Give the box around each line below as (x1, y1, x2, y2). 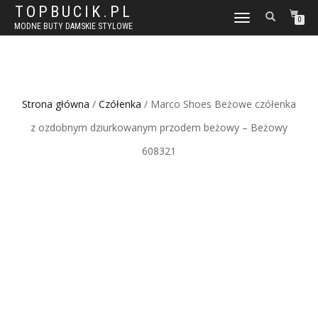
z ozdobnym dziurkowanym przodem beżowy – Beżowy (31, 121, 287, 134)
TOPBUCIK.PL (14, 3, 133, 21)
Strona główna (22, 97, 89, 111)
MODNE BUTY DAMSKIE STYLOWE (14, 21, 133, 31)
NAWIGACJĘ (234, 21, 273, 31)
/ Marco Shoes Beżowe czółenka (141, 97, 296, 111)
